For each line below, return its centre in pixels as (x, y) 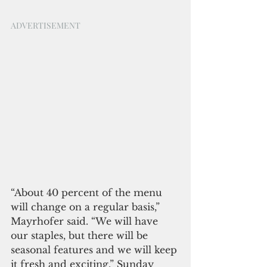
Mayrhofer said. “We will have (86, 221)
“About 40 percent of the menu (88, 193)
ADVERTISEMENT (46, 25)
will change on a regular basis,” (87, 207)
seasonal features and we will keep (95, 250)
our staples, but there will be (81, 236)
